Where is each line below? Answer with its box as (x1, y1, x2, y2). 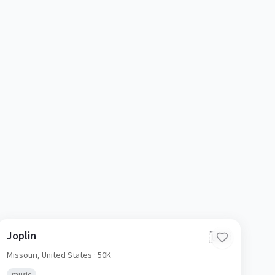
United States (41, 249, 92, 260)
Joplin (6, 228, 36, 242)
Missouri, (6, 249, 42, 260)
